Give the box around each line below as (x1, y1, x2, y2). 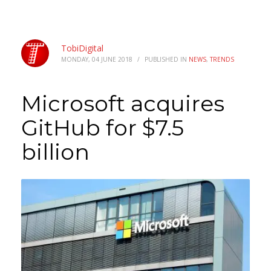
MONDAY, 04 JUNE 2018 (61, 55, 132, 64)
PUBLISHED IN (145, 55, 189, 64)
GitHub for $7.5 (21, 114, 184, 141)
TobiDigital (61, 42, 103, 54)
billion (21, 139, 90, 165)
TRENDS (210, 55, 234, 64)
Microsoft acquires (21, 90, 224, 117)
